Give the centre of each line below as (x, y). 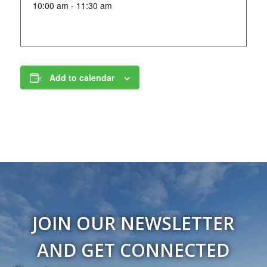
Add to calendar (82, 77)
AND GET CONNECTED (133, 250)
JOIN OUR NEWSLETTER (133, 223)
